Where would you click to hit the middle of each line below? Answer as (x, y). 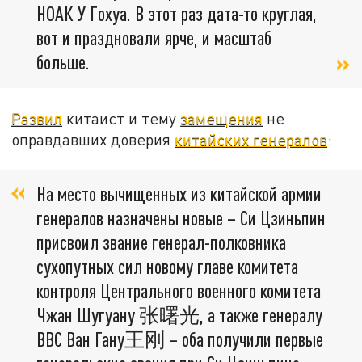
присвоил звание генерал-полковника (161, 242)
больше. (63, 61)
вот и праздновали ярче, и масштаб (154, 37)
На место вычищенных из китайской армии (179, 194)
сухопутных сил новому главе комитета (167, 267)
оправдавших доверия (93, 139)
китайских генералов (251, 139)
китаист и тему (122, 118)
